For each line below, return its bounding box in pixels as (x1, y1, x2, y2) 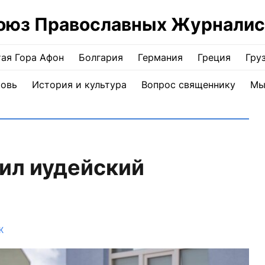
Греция (198, 51, 231, 63)
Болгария (79, 51, 123, 63)
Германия (138, 51, 183, 63)
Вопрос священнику (141, 79, 235, 91)
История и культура (31, 79, 127, 91)
